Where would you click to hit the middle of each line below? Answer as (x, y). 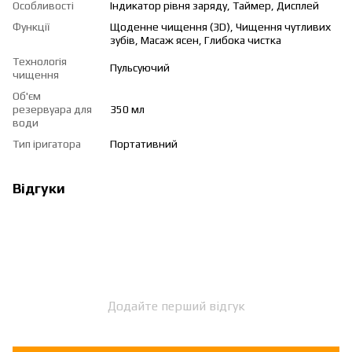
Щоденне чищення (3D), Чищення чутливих (220, 26)
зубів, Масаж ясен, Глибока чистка (196, 40)
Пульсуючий (140, 67)
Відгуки (39, 188)
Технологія (40, 61)
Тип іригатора (47, 143)
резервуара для (52, 109)
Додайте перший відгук (176, 306)
